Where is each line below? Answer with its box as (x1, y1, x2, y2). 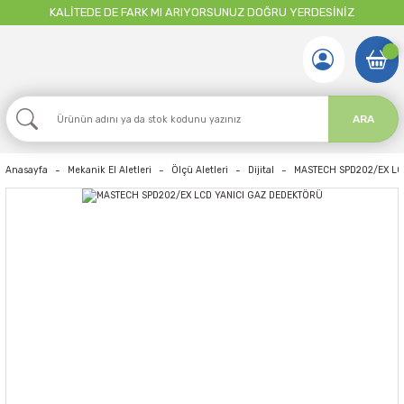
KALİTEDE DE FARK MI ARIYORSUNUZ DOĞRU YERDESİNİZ (50, 5, 354, 19)
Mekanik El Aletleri (68, 164, 151, 176)
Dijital (248, 164, 274, 176)
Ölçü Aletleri (171, 164, 228, 176)
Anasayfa (5, 164, 48, 176)
